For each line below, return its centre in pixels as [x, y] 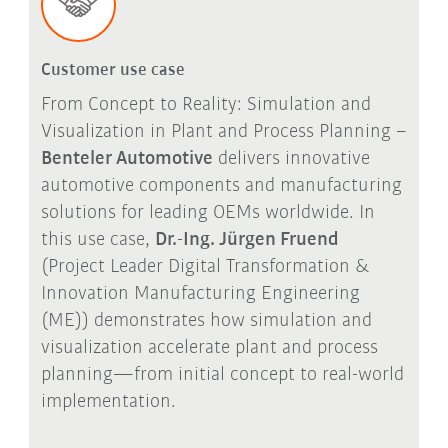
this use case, [97, 239]
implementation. [108, 401]
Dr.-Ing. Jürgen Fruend [246, 239]
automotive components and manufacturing [221, 185]
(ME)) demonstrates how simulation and [206, 320]
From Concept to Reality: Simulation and [205, 104]
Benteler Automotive [126, 158]
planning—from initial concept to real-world [222, 374]
